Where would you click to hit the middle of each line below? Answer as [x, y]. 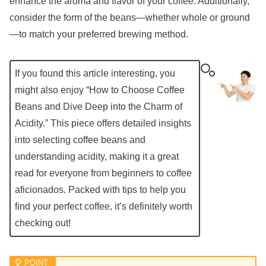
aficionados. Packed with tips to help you [100, 189]
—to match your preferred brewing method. [99, 34]
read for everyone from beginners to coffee [103, 173]
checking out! [43, 223]
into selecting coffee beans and [80, 140]
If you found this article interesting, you [95, 73]
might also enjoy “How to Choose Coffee [100, 90]
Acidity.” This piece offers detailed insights [103, 123]
